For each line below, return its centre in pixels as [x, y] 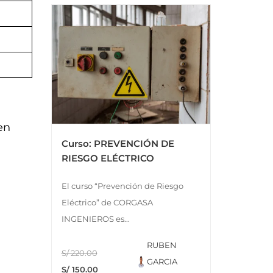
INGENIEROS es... [95, 218]
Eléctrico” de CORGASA [107, 202]
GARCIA [162, 261]
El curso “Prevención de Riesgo [122, 186]
